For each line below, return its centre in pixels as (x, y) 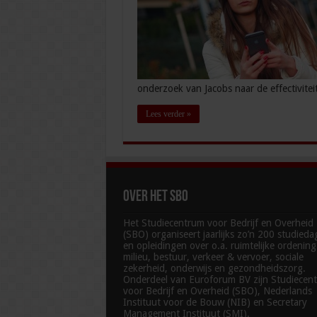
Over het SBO (155, 197)
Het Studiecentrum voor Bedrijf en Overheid (218, 223)
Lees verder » (168, 114)
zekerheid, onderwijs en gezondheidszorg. (214, 269)
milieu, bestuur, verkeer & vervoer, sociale (213, 257)
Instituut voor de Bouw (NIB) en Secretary (215, 302)
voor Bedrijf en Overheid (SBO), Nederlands (217, 291)
